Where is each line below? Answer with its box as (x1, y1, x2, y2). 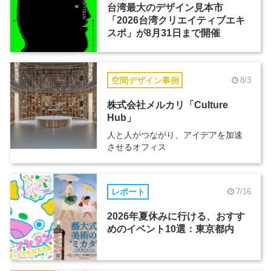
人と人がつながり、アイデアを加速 (106, 130, 243, 140)
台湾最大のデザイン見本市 (106, 2, 223, 13)
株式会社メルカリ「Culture (106, 99, 228, 110)
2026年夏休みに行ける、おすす (106, 211, 245, 221)
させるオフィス (106, 142, 166, 152)
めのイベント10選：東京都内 (106, 223, 234, 234)
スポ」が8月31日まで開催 (106, 28, 220, 39)
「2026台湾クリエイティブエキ (106, 15, 245, 26)
